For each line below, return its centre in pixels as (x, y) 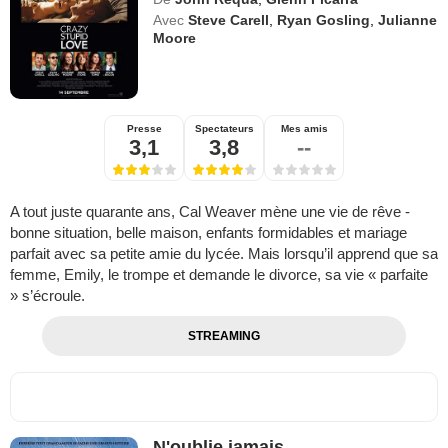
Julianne (408, 19)
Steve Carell (229, 19)
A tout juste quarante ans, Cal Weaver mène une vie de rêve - (210, 211)
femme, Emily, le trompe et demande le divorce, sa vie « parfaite (219, 274)
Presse (144, 128)
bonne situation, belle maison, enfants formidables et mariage (208, 232)
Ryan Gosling (324, 19)
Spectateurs (224, 128)
